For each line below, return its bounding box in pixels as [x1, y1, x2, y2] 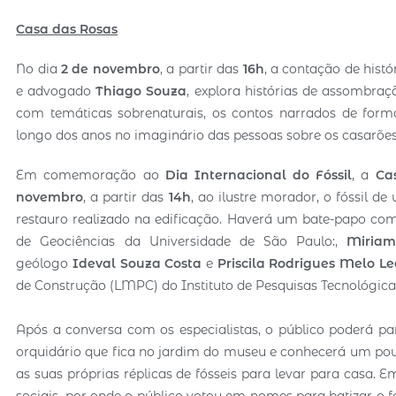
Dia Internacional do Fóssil [164, 166, 353, 183]
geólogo [16, 255, 72, 271]
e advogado [16, 82, 96, 99]
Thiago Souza [95, 82, 187, 99]
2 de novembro [61, 60, 160, 77]
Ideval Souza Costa [72, 255, 202, 271]
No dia [16, 60, 62, 77]
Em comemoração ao [16, 166, 165, 183]
